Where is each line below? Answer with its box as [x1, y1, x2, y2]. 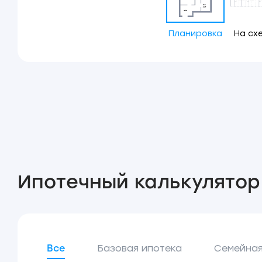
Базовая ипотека [97, 243, 182, 254]
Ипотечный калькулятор [18, 171, 260, 193]
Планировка [168, 29, 222, 39]
